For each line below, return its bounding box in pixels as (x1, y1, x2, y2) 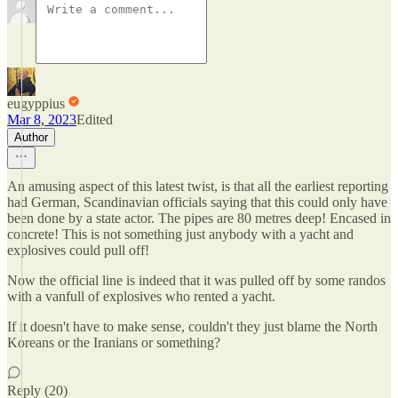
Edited (76, 112, 113, 127)
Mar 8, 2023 (7, 112, 76, 127)
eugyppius (7, 96, 65, 111)
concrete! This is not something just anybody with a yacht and (7, 227, 354, 242)
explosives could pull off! (7, 243, 149, 258)
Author (14, 131, 48, 144)
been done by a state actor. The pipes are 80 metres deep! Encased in (7, 211, 391, 226)
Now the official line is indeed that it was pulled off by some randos (7, 273, 386, 288)
